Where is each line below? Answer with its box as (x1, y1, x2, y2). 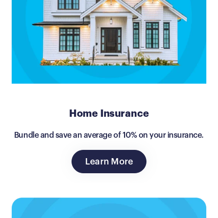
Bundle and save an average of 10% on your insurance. (14, 131, 204, 139)
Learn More (85, 157, 133, 166)
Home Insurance (69, 109, 149, 119)
